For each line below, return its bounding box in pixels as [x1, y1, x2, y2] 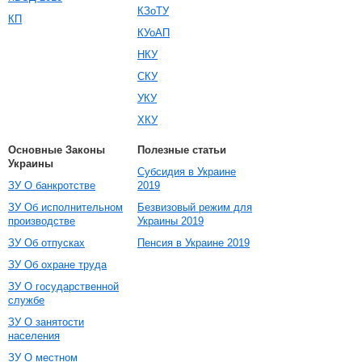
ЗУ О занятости [8, 316, 84, 328]
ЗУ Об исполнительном [8, 201, 123, 213]
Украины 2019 [137, 215, 204, 227]
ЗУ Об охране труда [8, 259, 107, 271]
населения [8, 330, 60, 342]
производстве [8, 215, 75, 227]
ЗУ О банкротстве [8, 179, 95, 192]
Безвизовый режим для [137, 201, 252, 213]
